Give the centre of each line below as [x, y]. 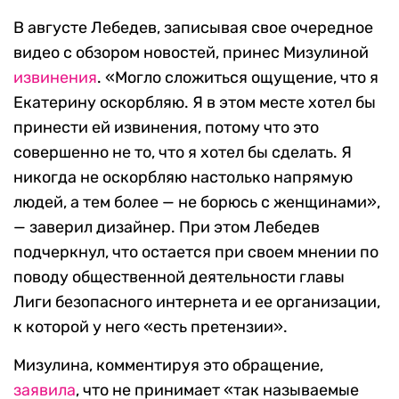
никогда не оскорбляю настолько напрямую [183, 178]
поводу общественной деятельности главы [179, 277]
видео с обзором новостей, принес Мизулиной [191, 53]
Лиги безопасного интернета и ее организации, [197, 302]
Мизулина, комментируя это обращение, [168, 366]
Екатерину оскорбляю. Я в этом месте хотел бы [195, 103]
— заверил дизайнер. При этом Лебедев [167, 228]
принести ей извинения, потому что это [166, 128]
